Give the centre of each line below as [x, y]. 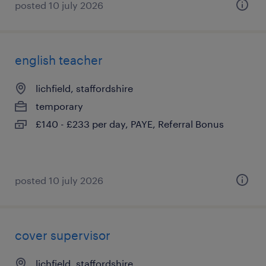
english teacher [59, 60]
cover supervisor [63, 235]
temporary [59, 106]
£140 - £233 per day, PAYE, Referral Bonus [130, 124]
